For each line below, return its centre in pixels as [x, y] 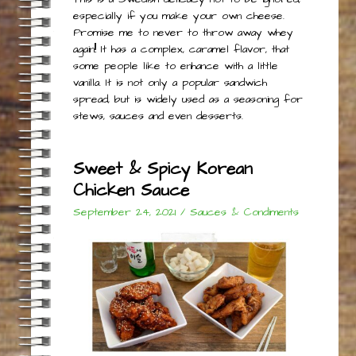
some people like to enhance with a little [175, 66]
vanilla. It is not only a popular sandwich [170, 82]
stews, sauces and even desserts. [158, 116]
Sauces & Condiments [244, 213]
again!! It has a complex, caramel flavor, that [181, 49]
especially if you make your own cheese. [178, 15]
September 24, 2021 [124, 213]
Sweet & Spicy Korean [163, 168]
